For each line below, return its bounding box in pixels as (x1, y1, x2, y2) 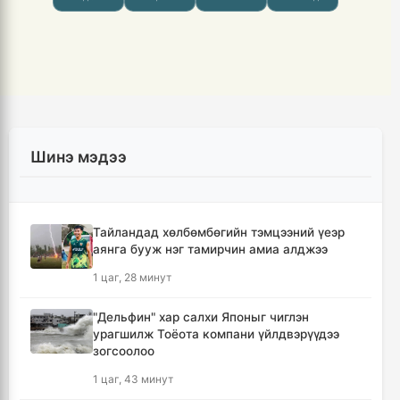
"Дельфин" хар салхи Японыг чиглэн (93, 309, 309, 324)
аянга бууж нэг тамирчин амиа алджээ (93, 241, 328, 256)
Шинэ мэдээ (30, 146, 127, 166)
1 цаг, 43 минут (93, 371, 173, 386)
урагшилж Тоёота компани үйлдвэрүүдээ (93, 326, 339, 341)
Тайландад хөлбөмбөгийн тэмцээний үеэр (93, 224, 345, 239)
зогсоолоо (93, 343, 154, 358)
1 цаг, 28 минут (93, 270, 171, 284)
